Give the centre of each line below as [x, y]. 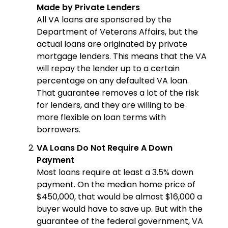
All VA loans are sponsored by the [104, 20]
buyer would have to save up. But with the [120, 209]
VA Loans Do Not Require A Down [105, 148]
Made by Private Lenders [88, 8]
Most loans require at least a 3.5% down [115, 173]
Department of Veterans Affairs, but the [117, 32]
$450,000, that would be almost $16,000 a [119, 197]
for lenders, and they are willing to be [111, 105]
